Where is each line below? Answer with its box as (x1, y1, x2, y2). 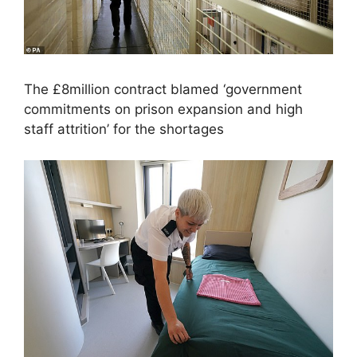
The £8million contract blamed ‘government (24, 81, 302, 98)
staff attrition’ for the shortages (24, 121, 224, 138)
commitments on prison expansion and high (24, 101, 303, 118)
